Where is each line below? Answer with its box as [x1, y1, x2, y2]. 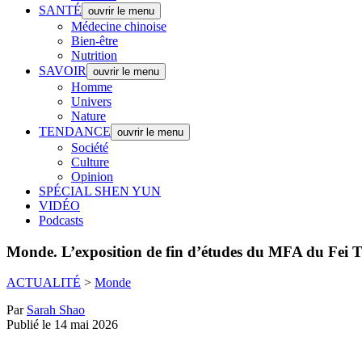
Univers [71, 95, 112, 108]
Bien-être [71, 34, 118, 48]
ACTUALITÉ [6, 276, 81, 290]
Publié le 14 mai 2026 [6, 318, 118, 332]
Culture [71, 155, 109, 169]
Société [71, 141, 108, 154]
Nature [71, 109, 106, 123]
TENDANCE [39, 124, 111, 138]
